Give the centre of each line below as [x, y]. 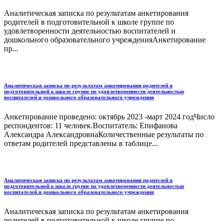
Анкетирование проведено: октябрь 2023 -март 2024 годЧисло [109, 117]
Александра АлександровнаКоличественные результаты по [104, 135]
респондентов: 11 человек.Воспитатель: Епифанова [91, 126]
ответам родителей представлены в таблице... [81, 144]
